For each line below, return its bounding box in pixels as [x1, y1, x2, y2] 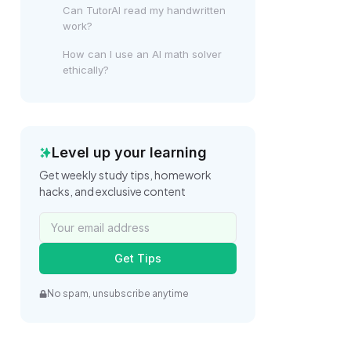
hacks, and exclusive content [39, 184, 186, 198]
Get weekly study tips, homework [39, 168, 212, 182]
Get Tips [114, 251, 161, 265]
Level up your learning [52, 144, 207, 161]
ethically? [63, 63, 109, 76]
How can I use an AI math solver [63, 48, 222, 60]
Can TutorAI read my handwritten [63, 4, 226, 16]
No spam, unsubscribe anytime [47, 288, 189, 299]
